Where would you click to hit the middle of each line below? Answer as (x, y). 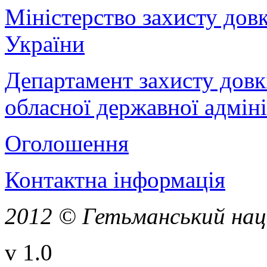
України (45, 44)
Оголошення (67, 143)
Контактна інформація (115, 179)
